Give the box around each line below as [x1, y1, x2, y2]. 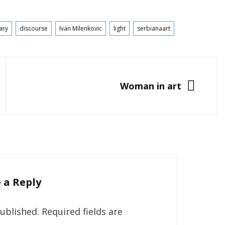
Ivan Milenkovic [59, 24, 102, 33]
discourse [20, 24, 48, 33]
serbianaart [137, 24, 170, 33]
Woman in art [120, 80, 181, 92]
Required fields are [42, 205, 123, 218]
